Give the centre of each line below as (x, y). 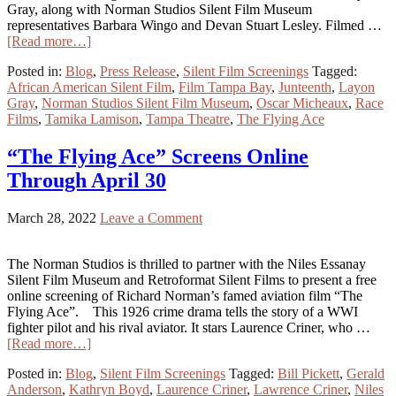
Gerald (366, 374)
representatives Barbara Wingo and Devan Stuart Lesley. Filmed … (194, 26)
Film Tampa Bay (225, 88)
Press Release (138, 72)
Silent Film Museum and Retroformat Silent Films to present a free (192, 280)
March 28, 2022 (52, 218)
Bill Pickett (308, 374)
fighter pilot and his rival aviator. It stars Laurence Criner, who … (189, 328)
